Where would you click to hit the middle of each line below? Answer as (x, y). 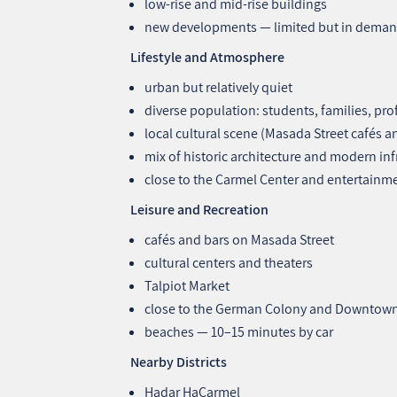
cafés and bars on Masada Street (240, 239)
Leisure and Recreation (200, 209)
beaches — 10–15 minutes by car (239, 331)
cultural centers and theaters (229, 262)
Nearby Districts (179, 362)
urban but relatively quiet (219, 87)
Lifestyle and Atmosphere (208, 57)
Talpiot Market (187, 285)
